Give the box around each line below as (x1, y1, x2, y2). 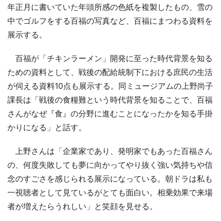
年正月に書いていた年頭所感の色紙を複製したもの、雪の (7, 1, 213, 12)
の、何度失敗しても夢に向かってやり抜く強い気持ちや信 (7, 159, 213, 170)
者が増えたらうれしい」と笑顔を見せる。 (7, 201, 157, 211)
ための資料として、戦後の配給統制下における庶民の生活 (7, 67, 213, 77)
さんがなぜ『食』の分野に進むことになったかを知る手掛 (7, 108, 213, 118)
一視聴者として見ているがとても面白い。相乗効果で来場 (7, 187, 213, 197)
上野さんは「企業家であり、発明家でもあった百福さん (7, 146, 213, 156)
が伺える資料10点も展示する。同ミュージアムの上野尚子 (7, 80, 213, 91)
